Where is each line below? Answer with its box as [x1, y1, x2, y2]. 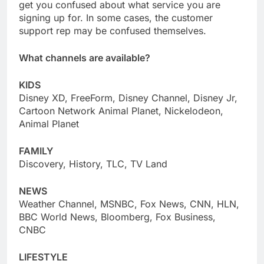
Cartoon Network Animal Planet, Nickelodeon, [19, 105, 223, 117]
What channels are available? [19, 52, 150, 64]
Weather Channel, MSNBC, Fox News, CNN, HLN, [19, 198, 239, 210]
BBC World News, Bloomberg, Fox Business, [19, 211, 216, 223]
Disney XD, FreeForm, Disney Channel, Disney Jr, [19, 92, 237, 104]
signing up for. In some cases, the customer [19, 12, 213, 24]
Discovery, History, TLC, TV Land [19, 158, 167, 170]
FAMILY [19, 145, 53, 157]
